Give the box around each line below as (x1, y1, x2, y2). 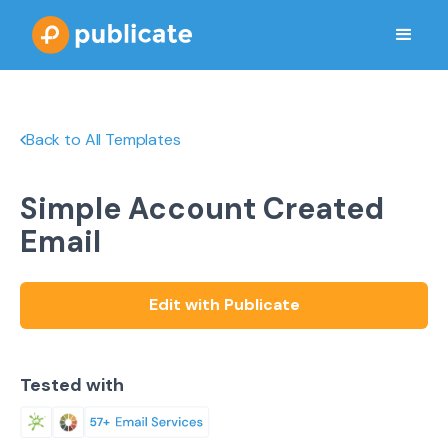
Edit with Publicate (148, 294, 300, 315)
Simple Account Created (20, 189, 384, 228)
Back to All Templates (25, 129, 181, 150)
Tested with (20, 373, 124, 397)
